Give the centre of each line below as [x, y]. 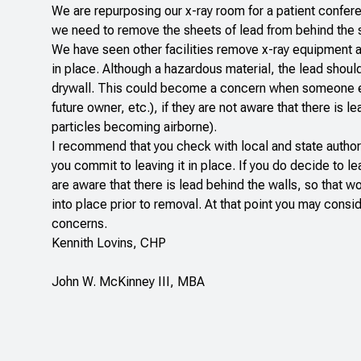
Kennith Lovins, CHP [109, 243]
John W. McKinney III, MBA [128, 282]
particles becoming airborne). [134, 127]
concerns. [79, 224]
